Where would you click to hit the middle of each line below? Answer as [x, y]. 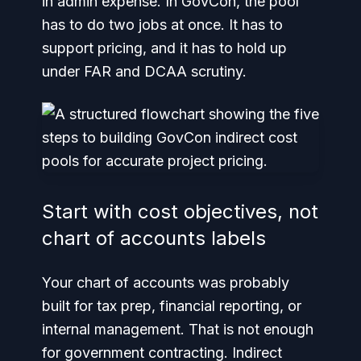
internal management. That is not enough [178, 329]
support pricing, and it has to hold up [164, 48]
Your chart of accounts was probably [166, 282]
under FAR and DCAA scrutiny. [144, 71]
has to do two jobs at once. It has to [162, 25]
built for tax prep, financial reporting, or [172, 306]
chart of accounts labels [154, 238]
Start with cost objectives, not [180, 212]
